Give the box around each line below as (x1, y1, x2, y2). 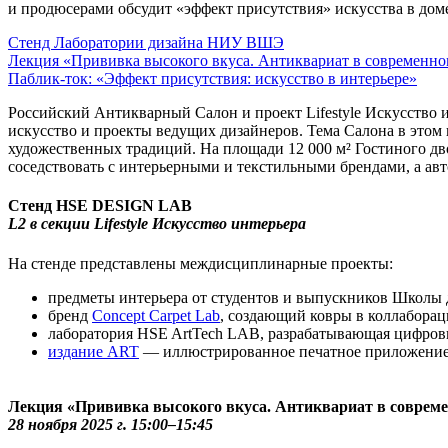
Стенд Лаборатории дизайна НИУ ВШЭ (8, 34, 284, 52)
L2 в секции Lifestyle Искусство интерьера (8, 215, 306, 233)
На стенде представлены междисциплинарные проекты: (8, 254, 393, 272)
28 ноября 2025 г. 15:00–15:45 (8, 416, 213, 433)
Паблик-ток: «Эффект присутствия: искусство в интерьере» (8, 70, 417, 88)
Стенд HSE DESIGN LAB (8, 197, 192, 215)
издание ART (48, 342, 139, 360)
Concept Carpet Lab (92, 306, 220, 324)
